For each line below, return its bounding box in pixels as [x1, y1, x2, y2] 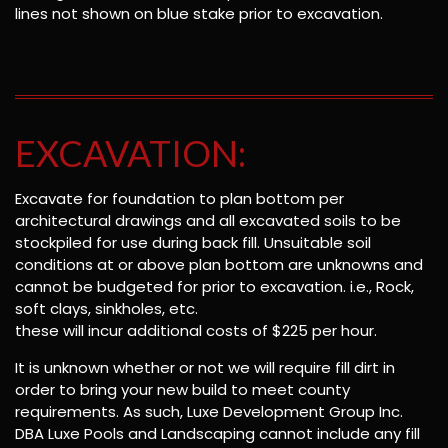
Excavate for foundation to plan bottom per [15, 187, 344, 209]
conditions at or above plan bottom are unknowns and [15, 253, 423, 275]
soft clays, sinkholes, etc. [15, 297, 198, 319]
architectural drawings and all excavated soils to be [15, 209, 401, 231]
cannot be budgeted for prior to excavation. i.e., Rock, [15, 275, 414, 297]
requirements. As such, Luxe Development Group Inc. [15, 400, 403, 422]
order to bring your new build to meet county [15, 378, 350, 400]
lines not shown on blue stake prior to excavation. [15, 2, 383, 24]
